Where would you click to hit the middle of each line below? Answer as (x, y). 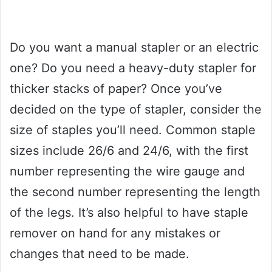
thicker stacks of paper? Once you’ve (116, 89)
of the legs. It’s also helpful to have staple (129, 213)
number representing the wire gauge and (127, 172)
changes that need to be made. (100, 254)
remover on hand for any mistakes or (115, 233)
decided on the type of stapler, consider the (136, 110)
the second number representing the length (135, 192)
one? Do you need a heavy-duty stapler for (133, 68)
